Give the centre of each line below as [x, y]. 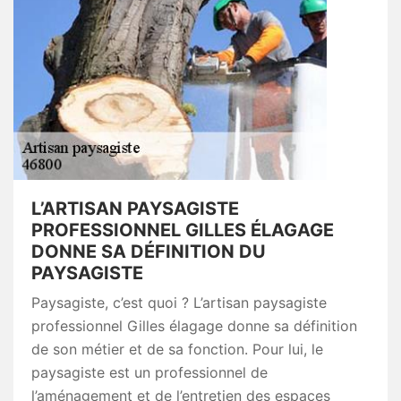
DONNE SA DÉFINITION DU [149, 252]
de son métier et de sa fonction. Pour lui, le [177, 350]
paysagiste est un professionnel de [149, 373]
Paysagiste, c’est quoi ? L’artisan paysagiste [179, 303]
